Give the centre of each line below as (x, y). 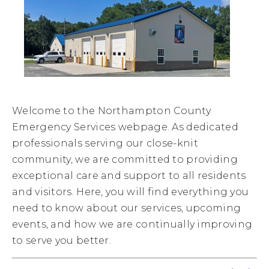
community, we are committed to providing (125, 159)
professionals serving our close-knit (105, 143)
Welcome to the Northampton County (111, 111)
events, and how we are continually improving (132, 224)
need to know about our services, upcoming (127, 208)
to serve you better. (62, 240)
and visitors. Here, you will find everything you (131, 192)
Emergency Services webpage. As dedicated (125, 127)
